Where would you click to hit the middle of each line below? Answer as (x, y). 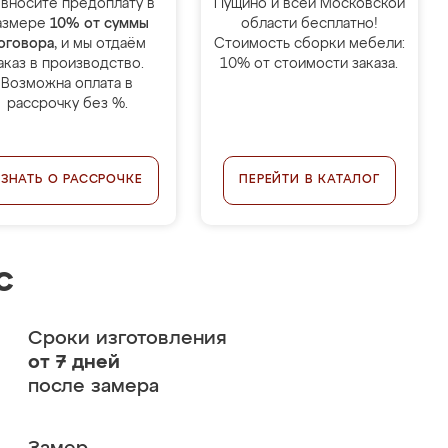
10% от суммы (99, 24)
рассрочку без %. (67, 104)
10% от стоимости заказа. (309, 64)
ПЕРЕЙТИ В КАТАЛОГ (309, 180)
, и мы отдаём (100, 44)
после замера (93, 386)
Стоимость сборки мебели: (309, 44)
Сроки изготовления (127, 338)
